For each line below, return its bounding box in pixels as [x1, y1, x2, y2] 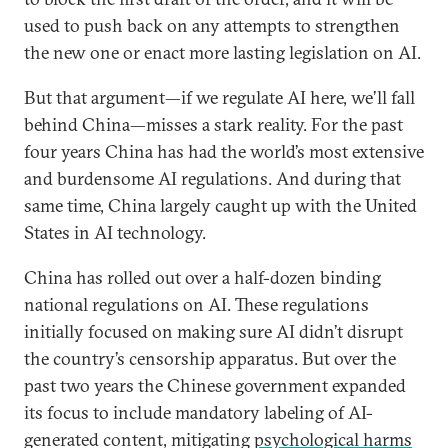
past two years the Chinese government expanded [24, 374, 406, 397]
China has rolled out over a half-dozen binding [24, 266, 381, 289]
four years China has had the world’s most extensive [24, 140, 424, 163]
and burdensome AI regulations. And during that [24, 167, 401, 190]
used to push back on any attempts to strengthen [24, 14, 400, 37]
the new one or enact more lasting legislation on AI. [24, 41, 421, 64]
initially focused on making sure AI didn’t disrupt [24, 320, 403, 343]
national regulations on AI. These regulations [24, 293, 369, 316]
